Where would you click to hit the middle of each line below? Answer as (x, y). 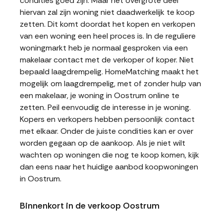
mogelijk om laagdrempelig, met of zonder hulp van (111, 83)
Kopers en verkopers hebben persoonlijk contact (107, 119)
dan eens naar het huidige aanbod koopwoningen (109, 167)
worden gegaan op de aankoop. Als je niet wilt (103, 143)
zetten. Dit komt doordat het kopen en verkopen (108, 24)
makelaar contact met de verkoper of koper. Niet (107, 60)
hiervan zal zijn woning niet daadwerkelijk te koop (107, 12)
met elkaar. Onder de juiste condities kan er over (107, 131)
